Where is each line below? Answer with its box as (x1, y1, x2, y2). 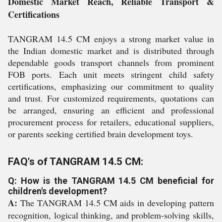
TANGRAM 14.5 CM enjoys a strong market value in (8, 33, 214, 45)
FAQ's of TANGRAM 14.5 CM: (8, 156, 143, 167)
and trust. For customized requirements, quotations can (8, 92, 214, 104)
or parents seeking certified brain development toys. (8, 128, 193, 140)
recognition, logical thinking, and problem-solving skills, (8, 209, 214, 221)
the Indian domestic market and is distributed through (8, 45, 214, 56)
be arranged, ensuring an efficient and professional (8, 104, 214, 116)
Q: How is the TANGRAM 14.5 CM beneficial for (8, 175, 214, 186)
